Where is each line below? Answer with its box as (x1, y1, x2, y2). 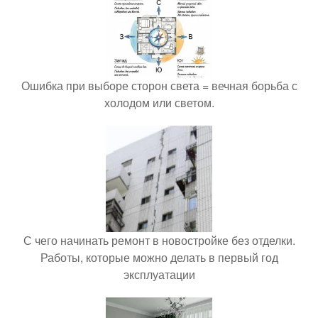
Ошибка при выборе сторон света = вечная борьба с (21, 77, 297, 94)
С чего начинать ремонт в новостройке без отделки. (23, 231, 295, 248)
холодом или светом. (104, 94, 214, 111)
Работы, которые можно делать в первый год (40, 248, 278, 265)
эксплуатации (123, 265, 195, 283)
